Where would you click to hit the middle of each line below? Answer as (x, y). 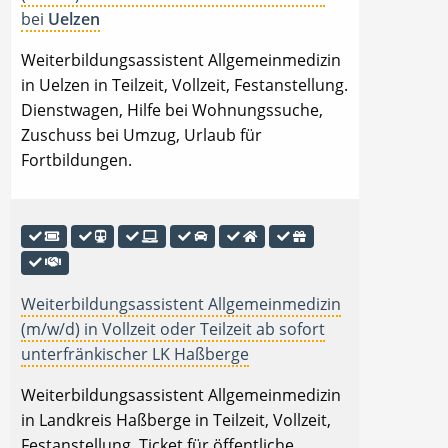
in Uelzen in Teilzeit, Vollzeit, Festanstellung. (184, 85)
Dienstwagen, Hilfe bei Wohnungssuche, (172, 110)
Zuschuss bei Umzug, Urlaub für (141, 135)
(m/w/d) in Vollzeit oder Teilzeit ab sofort (173, 328)
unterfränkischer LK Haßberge (135, 353)
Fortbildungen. (76, 160)
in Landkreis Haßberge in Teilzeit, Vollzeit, (176, 419)
